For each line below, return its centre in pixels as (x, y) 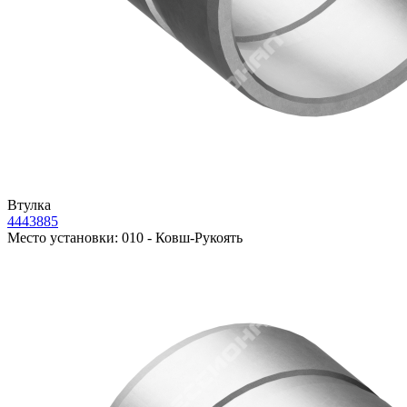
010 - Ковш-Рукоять (180, 238)
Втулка (29, 205)
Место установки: (63, 238)
